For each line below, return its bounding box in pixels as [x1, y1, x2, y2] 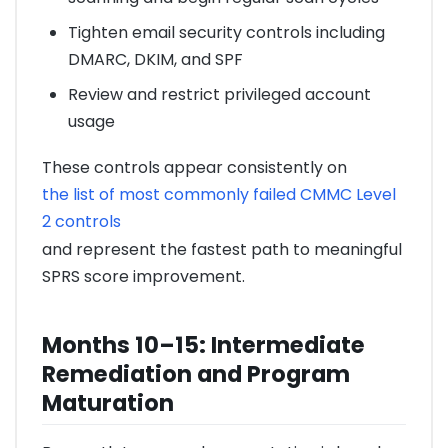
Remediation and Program [42, 357, 350, 390]
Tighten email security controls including [67, 21, 385, 45]
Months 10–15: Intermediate [42, 328, 365, 361]
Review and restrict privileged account [67, 83, 371, 107]
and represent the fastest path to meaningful [42, 238, 402, 262]
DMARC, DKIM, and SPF [67, 48, 243, 72]
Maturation [42, 386, 174, 419]
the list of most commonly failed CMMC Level [42, 183, 396, 207]
